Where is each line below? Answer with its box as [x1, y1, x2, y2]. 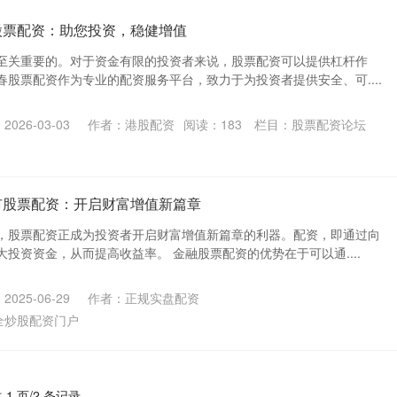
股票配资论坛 [292, 115, 366, 133]
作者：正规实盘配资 [88, 289, 199, 307]
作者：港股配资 [88, 115, 175, 133]
